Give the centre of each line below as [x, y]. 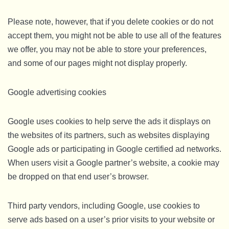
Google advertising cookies [57, 92]
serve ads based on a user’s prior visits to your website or [111, 220]
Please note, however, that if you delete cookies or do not [110, 22]
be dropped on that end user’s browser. [78, 177]
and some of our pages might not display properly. [97, 63]
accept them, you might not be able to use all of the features [114, 36]
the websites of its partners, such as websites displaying [109, 135]
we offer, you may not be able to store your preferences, [107, 49]
